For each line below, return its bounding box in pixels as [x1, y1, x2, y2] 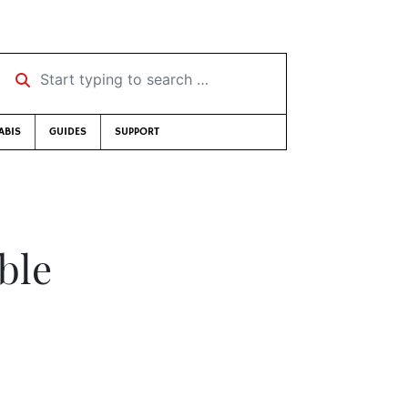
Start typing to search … [4, 64, 172, 82]
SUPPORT [115, 125, 159, 138]
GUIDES [49, 125, 87, 138]
